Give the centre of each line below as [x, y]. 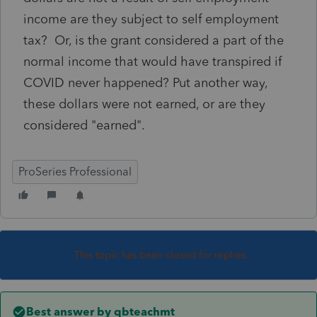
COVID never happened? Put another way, [145, 82]
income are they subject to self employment [151, 19]
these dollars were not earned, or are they [144, 104]
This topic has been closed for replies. [161, 255]
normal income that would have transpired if [152, 61]
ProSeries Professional [75, 171]
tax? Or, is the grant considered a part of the [154, 40]
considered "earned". [90, 125]
